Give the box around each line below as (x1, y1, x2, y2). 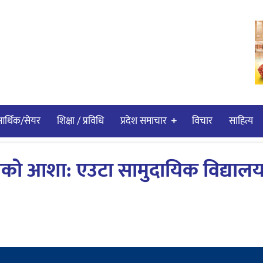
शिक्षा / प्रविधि (57, 112, 104, 129)
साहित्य (229, 112, 253, 129)
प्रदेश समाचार (120, 112, 167, 129)
